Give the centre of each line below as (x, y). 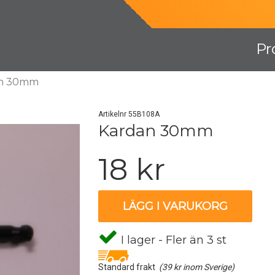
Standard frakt (129, 267)
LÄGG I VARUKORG (176, 206)
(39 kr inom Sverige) (197, 267)
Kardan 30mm (156, 131)
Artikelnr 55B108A (129, 114)
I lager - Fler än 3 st (172, 240)
